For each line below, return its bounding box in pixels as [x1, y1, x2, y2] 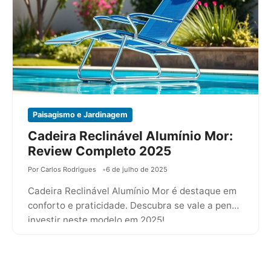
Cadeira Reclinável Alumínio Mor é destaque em [28, 185, 237, 197]
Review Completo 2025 [28, 143, 171, 158]
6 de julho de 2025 [106, 165, 168, 174]
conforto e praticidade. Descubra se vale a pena [28, 200, 237, 212]
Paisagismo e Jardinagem [33, 109, 128, 119]
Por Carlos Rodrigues [28, 165, 96, 174]
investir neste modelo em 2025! [28, 214, 165, 226]
